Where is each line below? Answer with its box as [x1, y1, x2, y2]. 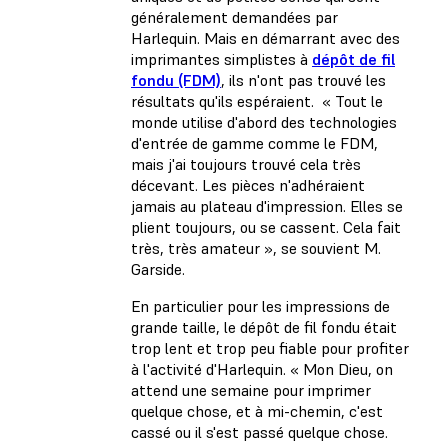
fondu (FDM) [131, 70, 221, 91]
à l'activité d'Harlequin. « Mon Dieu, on [131, 359, 393, 380]
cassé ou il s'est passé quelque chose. [131, 422, 388, 443]
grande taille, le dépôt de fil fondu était [131, 317, 397, 338]
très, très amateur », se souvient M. [131, 238, 381, 259]
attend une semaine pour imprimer [131, 380, 371, 401]
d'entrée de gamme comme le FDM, [131, 133, 378, 154]
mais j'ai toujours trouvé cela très [131, 154, 361, 175]
